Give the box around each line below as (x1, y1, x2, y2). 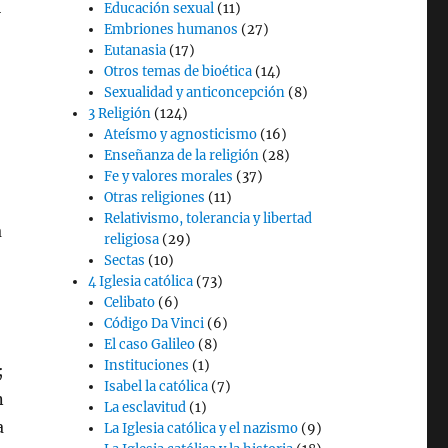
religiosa (104, 231, 160, 248)
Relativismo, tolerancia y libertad (104, 210, 313, 227)
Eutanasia (104, 42, 167, 59)
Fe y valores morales (104, 168, 234, 185)
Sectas (104, 252, 146, 269)
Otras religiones (104, 189, 206, 206)
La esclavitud (104, 399, 187, 416)
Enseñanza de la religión (104, 147, 260, 164)
